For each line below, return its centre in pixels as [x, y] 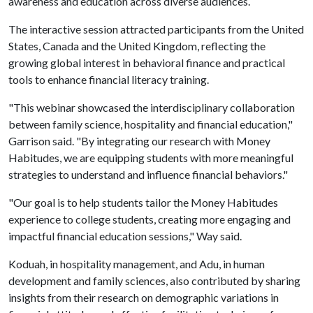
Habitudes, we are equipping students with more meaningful [151, 158]
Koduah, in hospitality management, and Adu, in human [137, 264]
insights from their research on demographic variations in [144, 297]
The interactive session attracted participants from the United [156, 29]
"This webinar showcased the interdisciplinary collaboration [152, 107]
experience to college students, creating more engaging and [150, 219]
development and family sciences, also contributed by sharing [154, 281]
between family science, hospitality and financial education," [151, 124]
